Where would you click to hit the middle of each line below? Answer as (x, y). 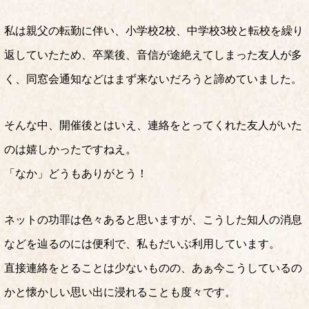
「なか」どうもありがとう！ (76, 173)
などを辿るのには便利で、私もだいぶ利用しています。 (142, 244)
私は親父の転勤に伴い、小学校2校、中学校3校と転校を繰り (154, 31)
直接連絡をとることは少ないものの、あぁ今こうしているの (153, 268)
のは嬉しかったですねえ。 (70, 149)
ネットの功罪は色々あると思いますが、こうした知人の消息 (153, 220)
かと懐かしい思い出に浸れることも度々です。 (120, 292)
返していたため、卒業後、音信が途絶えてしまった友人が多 (153, 55)
